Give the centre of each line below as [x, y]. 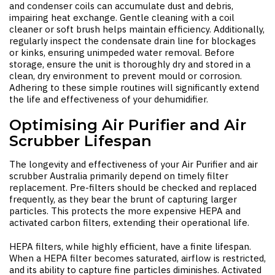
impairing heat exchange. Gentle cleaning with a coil [122, 17]
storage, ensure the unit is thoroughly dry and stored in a [130, 64]
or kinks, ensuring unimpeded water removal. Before [122, 52]
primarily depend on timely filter [158, 176]
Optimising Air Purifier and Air [128, 125]
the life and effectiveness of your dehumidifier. [109, 99]
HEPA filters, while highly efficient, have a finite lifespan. [130, 246]
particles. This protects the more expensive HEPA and [125, 211]
